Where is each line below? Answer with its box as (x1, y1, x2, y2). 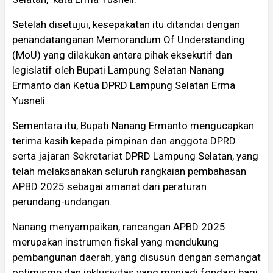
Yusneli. (12, 94, 48, 107)
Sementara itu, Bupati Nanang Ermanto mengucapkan (12, 119, 254, 132)
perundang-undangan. (12, 195, 112, 208)
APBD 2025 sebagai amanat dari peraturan (12, 180, 207, 193)
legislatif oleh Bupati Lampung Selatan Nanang (12, 63, 224, 76)
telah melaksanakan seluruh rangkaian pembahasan (12, 165, 246, 177)
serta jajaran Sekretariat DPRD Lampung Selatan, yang (12, 149, 258, 162)
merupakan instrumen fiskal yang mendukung (12, 235, 219, 248)
